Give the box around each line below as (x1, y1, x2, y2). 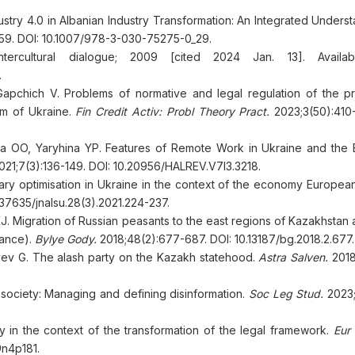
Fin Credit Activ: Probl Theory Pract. (75, 105, 270, 118)
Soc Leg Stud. (249, 287, 324, 300)
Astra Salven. (258, 250, 329, 264)
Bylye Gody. (35, 232, 97, 246)
